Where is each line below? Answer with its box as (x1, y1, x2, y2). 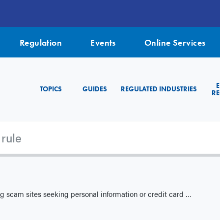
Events (90, 36, 116, 48)
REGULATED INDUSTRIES (121, 84, 197, 94)
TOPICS (39, 84, 62, 94)
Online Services (144, 36, 206, 48)
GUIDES (82, 84, 107, 94)
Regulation (19, 36, 62, 48)
